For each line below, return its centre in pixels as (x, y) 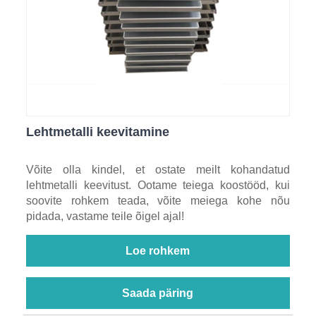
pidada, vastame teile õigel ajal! (105, 217)
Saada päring (158, 293)
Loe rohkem (158, 251)
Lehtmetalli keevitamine (97, 132)
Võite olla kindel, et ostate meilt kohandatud (158, 170)
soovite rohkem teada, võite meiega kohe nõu (158, 201)
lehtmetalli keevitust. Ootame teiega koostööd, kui (158, 186)
